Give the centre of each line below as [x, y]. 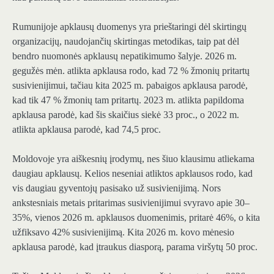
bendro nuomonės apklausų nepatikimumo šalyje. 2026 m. [124, 56]
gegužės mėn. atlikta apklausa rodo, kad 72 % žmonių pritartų [131, 71]
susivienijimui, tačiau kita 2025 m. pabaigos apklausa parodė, [130, 86]
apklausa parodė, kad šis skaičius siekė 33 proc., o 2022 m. [126, 115]
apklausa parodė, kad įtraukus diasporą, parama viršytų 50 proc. [135, 247]
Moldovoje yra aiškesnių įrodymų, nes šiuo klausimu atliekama [133, 159]
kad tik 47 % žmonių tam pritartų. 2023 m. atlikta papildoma [128, 100]
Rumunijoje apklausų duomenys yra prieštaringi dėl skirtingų [129, 27]
